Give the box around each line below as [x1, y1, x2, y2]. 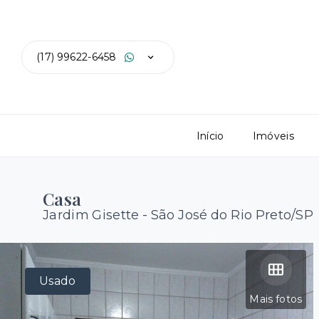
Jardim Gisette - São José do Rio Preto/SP [43, 207, 314, 223]
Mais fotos [249, 293, 303, 305]
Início [196, 129, 224, 142]
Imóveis [252, 129, 294, 142]
